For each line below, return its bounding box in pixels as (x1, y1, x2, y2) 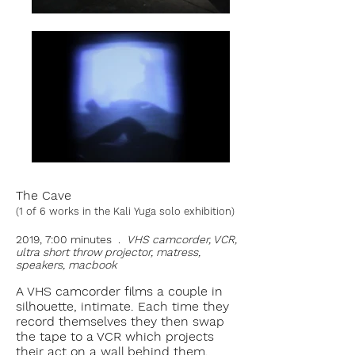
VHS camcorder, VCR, (127, 233, 237, 246)
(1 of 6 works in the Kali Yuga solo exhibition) (16, 205, 235, 217)
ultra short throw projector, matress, (16, 246, 200, 258)
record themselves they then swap (16, 314, 224, 329)
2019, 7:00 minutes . (16, 233, 127, 246)
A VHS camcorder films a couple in (16, 284, 223, 299)
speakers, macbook (16, 258, 116, 271)
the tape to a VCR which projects (16, 329, 214, 344)
